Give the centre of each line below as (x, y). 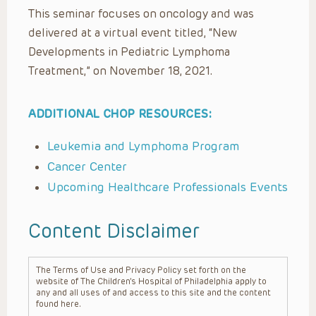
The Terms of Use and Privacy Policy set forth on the (141, 270)
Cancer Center (87, 166)
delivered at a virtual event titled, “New (133, 32)
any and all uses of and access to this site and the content (153, 292)
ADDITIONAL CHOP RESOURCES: (120, 114)
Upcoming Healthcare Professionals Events (168, 187)
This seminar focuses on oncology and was (141, 13)
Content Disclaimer (114, 231)
